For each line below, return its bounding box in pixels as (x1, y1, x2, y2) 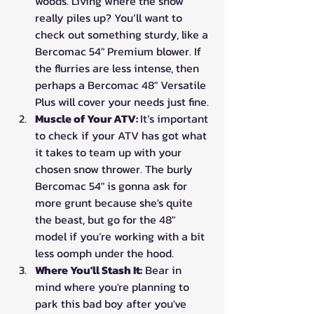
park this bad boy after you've (35, 295, 189, 313)
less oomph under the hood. (35, 245, 174, 262)
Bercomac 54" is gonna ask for (35, 177, 190, 195)
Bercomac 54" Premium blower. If (35, 43, 204, 60)
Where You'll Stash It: (35, 261, 142, 279)
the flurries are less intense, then (35, 60, 202, 77)
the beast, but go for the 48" (35, 211, 178, 228)
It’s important (140, 110, 211, 128)
